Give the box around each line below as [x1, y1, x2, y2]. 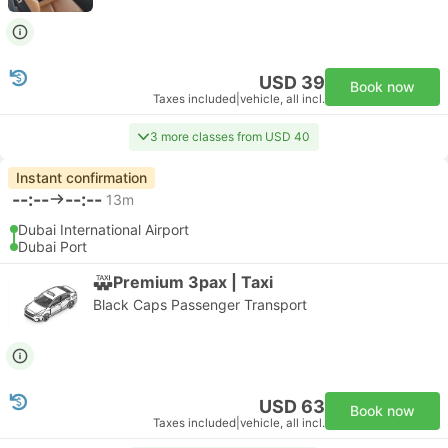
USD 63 [259, 396, 325, 417]
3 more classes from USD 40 [150, 129, 310, 144]
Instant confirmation [16, 169, 147, 186]
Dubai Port [18, 238, 87, 255]
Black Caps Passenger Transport [93, 296, 307, 313]
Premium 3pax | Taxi [113, 271, 273, 292]
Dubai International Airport [18, 221, 189, 238]
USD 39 [259, 72, 325, 93]
